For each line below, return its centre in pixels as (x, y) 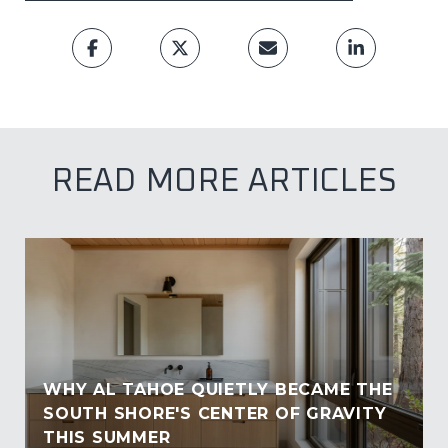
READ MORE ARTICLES (224, 181)
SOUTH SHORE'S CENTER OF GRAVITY (215, 413)
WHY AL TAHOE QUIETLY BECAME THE (218, 389)
